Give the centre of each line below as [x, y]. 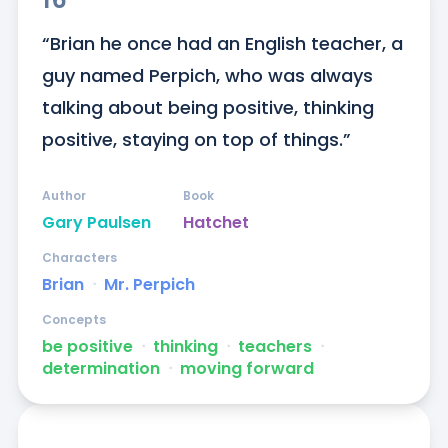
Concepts [73, 320]
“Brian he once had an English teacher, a [222, 44]
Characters [79, 258]
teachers [274, 347]
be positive [87, 347]
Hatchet [215, 223]
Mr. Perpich [149, 285]
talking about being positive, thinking [207, 108]
